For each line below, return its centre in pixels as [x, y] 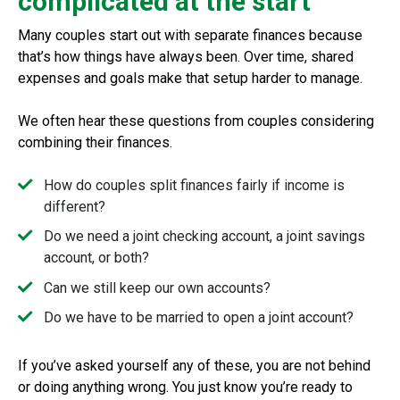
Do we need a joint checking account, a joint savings [204, 237]
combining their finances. [97, 142]
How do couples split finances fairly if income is [194, 185]
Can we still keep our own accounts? [157, 287]
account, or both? [96, 258]
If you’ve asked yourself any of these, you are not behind [194, 366]
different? [74, 206]
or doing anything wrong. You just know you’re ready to [185, 387]
